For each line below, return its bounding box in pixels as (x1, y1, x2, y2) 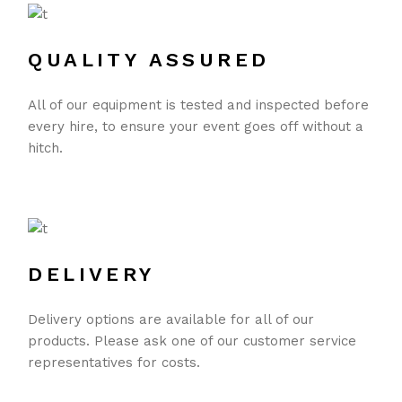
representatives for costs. (28, 354, 201, 371)
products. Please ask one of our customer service (28, 333, 357, 350)
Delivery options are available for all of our (28, 311, 315, 328)
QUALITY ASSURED (28, 48, 270, 71)
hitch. (28, 140, 64, 156)
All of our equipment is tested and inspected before (28, 97, 370, 113)
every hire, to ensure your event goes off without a (28, 118, 364, 135)
